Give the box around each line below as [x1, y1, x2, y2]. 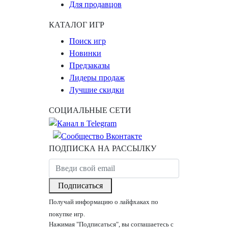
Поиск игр [69, 37, 106, 46]
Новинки [69, 49, 101, 58]
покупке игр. [49, 211, 85, 218]
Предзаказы [69, 61, 110, 70]
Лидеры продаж [69, 73, 125, 82]
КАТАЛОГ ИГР [49, 20, 104, 30]
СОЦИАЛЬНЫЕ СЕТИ [49, 106, 131, 115]
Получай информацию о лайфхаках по [49, 198, 158, 206]
